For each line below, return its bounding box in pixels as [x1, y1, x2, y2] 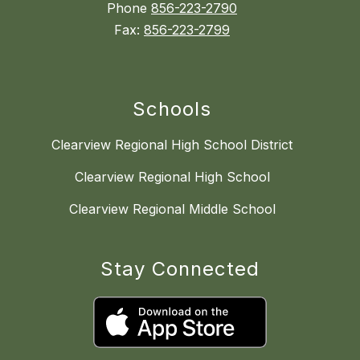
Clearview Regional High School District [51, 137, 292, 153]
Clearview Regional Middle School [68, 201, 276, 218]
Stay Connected [100, 257, 260, 281]
